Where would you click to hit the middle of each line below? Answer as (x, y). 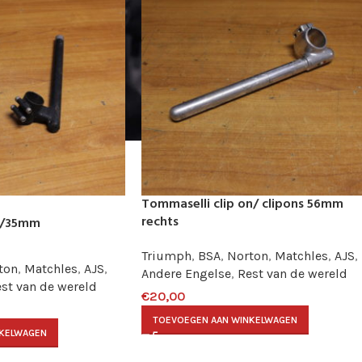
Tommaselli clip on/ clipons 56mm (242, 204)
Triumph (166, 255)
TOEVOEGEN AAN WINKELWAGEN (225, 320)
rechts (160, 222)
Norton (247, 255)
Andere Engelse (186, 273)
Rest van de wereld (292, 273)
